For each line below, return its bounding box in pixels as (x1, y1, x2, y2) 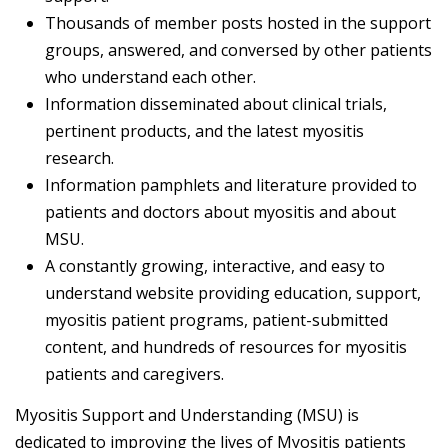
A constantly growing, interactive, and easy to (45, 255, 385, 278)
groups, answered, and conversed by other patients (45, 39, 432, 62)
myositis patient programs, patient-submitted (45, 309, 388, 332)
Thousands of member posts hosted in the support (45, 12, 431, 35)
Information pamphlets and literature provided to (45, 174, 417, 197)
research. (45, 147, 114, 170)
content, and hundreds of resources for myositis (45, 336, 407, 359)
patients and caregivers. (45, 363, 224, 386)
